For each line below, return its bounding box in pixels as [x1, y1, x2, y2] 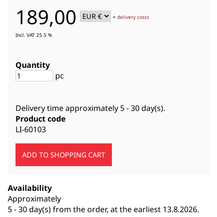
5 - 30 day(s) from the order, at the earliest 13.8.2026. [8, 203, 199, 215]
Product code [15, 113, 66, 124]
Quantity [15, 60, 50, 70]
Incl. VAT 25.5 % [15, 31, 52, 38]
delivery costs [117, 13, 150, 20]
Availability [8, 182, 52, 193]
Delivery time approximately [15, 103, 120, 113]
